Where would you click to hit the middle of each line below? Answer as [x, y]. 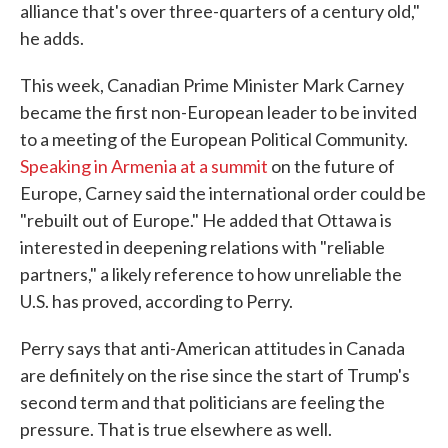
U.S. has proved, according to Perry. [156, 301]
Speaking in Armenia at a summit [144, 166]
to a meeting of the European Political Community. [214, 139]
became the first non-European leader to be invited [218, 112]
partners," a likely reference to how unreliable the [211, 274]
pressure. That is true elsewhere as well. [176, 429]
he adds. [52, 38]
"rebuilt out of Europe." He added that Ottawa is [206, 220]
